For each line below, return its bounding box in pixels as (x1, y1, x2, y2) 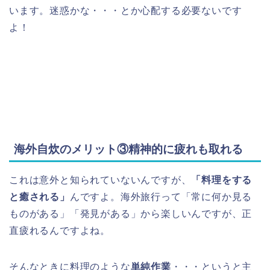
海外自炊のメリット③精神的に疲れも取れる (14, 143, 243, 156)
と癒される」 (9, 192, 70, 202)
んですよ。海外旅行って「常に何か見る (69, 192, 253, 202)
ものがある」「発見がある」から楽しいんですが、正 (9, 209, 253, 219)
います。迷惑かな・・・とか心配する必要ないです (9, 5, 242, 16)
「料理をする (191, 175, 253, 186)
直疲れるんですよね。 (9, 225, 110, 236)
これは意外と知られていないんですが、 (9, 175, 192, 186)
